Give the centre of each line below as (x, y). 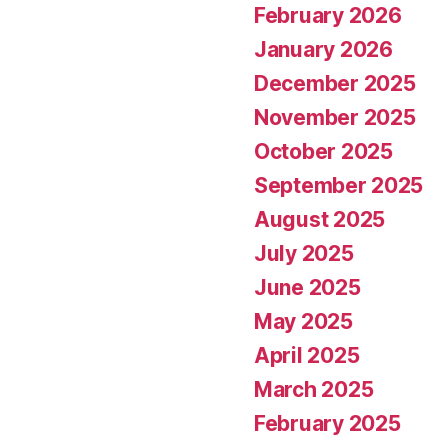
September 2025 (339, 185)
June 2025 (307, 287)
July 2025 (304, 253)
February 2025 (327, 423)
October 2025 (323, 151)
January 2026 (323, 49)
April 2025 (307, 355)
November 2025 (335, 117)
